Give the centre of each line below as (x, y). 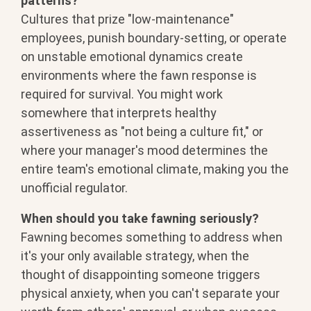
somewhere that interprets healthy (119, 112)
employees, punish (74, 37)
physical (45, 293)
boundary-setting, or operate (207, 37)
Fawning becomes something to (112, 237)
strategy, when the (197, 255)
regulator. (101, 187)
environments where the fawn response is (139, 75)
